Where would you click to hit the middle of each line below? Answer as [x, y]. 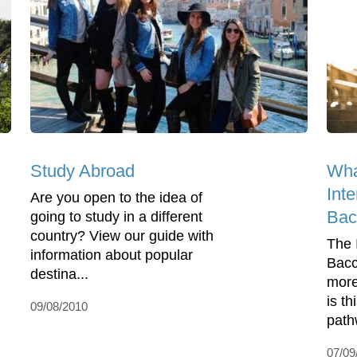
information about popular [112, 255]
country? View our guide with [122, 236]
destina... [59, 275]
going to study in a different [116, 217]
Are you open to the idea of [116, 198]
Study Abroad [82, 171]
